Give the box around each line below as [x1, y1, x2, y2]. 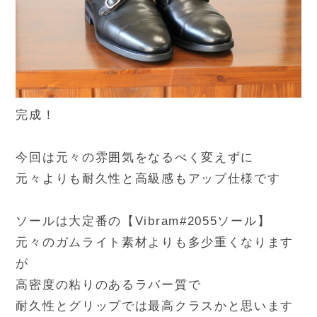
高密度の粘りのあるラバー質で [16, 277, 202, 292]
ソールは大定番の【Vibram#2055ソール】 [16, 214, 271, 228]
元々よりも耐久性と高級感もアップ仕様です [16, 171, 281, 185]
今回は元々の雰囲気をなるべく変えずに [16, 150, 255, 164]
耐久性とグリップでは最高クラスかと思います [16, 299, 294, 313]
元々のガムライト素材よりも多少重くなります [16, 235, 294, 249]
